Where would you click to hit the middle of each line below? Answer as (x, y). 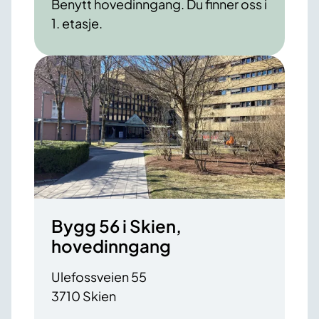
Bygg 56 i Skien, (116, 226)
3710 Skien (84, 296)
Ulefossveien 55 (99, 277)
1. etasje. (77, 23)
